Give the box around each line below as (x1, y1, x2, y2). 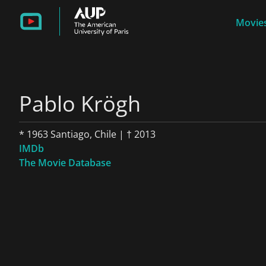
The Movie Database (19, 156, 111, 169)
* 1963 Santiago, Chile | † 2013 (19, 128, 156, 141)
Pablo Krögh (19, 89, 141, 118)
